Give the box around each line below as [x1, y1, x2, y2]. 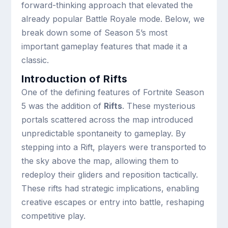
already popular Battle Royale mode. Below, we [21, 14, 205, 24]
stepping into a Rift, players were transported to [21, 142, 207, 152]
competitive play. [21, 211, 86, 221]
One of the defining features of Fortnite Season [21, 87, 205, 97]
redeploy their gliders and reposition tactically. [21, 169, 198, 180]
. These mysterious [122, 101, 196, 111]
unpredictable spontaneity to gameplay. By [21, 128, 186, 138]
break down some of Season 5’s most [21, 27, 168, 38]
